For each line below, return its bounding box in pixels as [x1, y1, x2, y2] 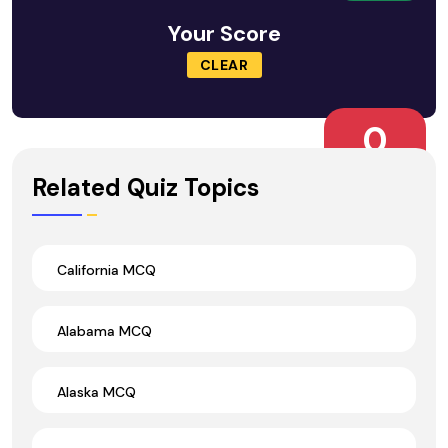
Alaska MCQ [57, 382, 136, 401]
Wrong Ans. [339, 157, 411, 174]
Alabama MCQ [57, 321, 152, 340]
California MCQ [57, 260, 156, 279]
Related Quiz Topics [32, 171, 259, 203]
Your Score [167, 19, 281, 49]
